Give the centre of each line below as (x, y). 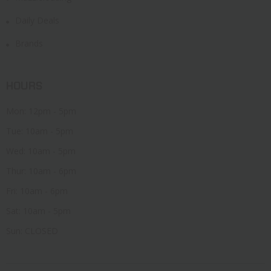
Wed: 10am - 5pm (41, 151)
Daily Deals (37, 20)
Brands (29, 43)
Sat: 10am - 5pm (38, 211)
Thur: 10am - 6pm (41, 171)
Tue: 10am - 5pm (40, 131)
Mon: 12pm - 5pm (41, 111)
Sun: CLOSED (32, 230)
